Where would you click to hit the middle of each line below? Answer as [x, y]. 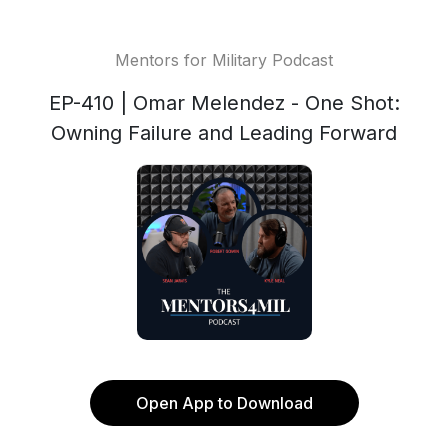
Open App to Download [224, 403]
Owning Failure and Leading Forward [224, 133]
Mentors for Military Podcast [224, 60]
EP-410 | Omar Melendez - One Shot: [224, 103]
